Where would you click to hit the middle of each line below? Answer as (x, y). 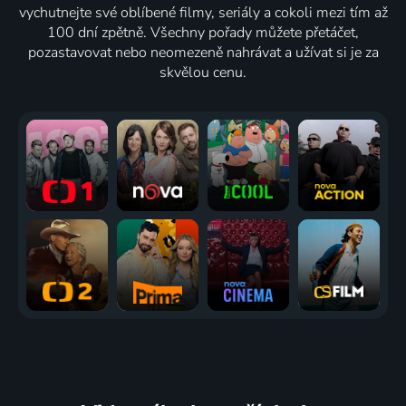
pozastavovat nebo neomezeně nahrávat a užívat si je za (203, 52)
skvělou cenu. (203, 72)
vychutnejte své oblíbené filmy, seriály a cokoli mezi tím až (203, 12)
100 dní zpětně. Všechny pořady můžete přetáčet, (203, 32)
